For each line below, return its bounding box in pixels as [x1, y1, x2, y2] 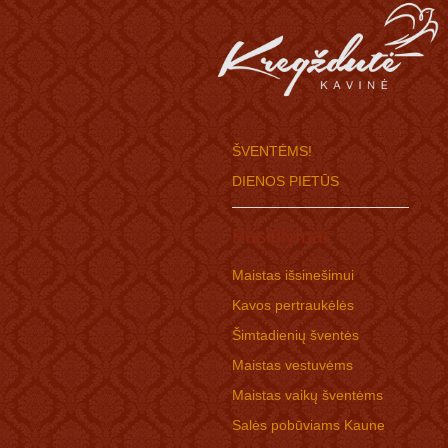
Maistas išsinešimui [231, 267, 354, 283]
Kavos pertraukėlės [231, 297, 354, 313]
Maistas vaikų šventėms [231, 387, 383, 403]
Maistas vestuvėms [231, 357, 353, 373]
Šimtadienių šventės [231, 327, 359, 343]
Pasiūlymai [231, 225, 327, 247]
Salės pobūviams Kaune [231, 417, 385, 433]
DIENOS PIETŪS [231, 173, 339, 189]
